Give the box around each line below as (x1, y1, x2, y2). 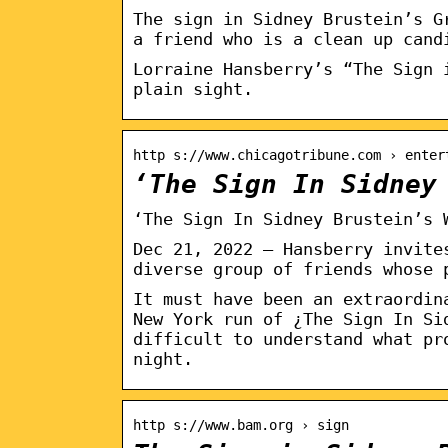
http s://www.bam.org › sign (133, 416, 349, 433)
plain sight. (133, 78, 253, 99)
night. (133, 348, 193, 369)
